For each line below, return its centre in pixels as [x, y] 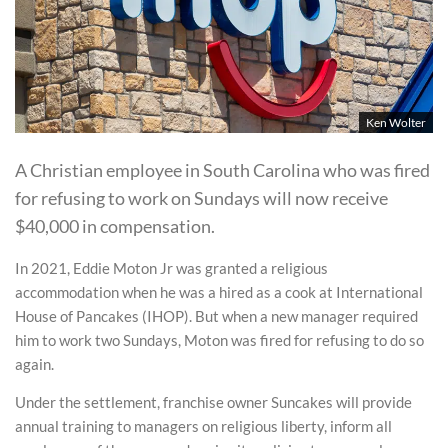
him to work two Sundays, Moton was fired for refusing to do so [219, 340]
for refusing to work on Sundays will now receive [201, 197]
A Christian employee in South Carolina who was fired [222, 169]
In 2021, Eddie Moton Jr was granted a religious [171, 268]
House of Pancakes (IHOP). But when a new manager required [216, 316]
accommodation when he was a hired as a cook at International [219, 292]
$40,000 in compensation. [115, 225]
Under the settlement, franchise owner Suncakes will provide [213, 401]
